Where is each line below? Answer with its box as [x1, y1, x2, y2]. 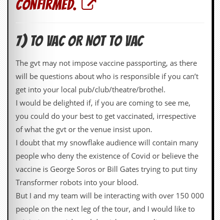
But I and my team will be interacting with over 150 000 [16, 191, 204, 201]
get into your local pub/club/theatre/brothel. [16, 84, 165, 95]
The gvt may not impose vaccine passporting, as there [16, 58, 197, 68]
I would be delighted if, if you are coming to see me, [16, 98, 191, 108]
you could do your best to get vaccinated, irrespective [16, 111, 196, 121]
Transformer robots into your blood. [16, 177, 138, 188]
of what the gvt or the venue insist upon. [16, 124, 152, 135]
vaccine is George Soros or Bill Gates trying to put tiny [16, 164, 197, 174]
